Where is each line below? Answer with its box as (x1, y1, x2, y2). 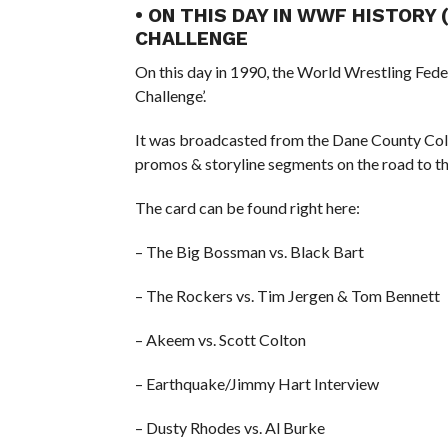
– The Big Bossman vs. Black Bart (134, 241, 364, 261)
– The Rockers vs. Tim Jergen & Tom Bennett (134, 285, 440, 305)
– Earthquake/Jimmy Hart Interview (134, 373, 379, 393)
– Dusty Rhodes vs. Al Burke (134, 417, 325, 437)
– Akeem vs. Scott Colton (134, 329, 306, 349)
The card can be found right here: (134, 197, 360, 217)
